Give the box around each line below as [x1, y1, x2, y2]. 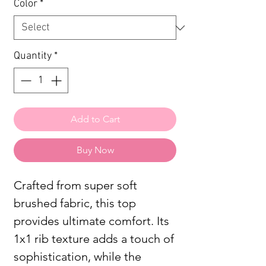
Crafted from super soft [14, 178, 137, 192]
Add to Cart [70, 113, 120, 125]
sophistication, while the [14, 249, 141, 264]
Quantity [14, 50, 52, 62]
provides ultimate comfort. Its [14, 214, 169, 228]
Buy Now [76, 144, 114, 156]
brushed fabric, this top [14, 196, 136, 210]
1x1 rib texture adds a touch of [14, 232, 174, 246]
